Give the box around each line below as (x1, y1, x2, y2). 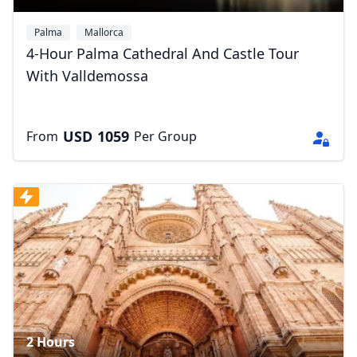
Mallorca (84, 25, 124, 39)
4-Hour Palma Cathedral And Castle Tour (26, 44, 299, 63)
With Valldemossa (26, 66, 148, 85)
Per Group (134, 127, 197, 145)
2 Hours (26, 333, 75, 351)
